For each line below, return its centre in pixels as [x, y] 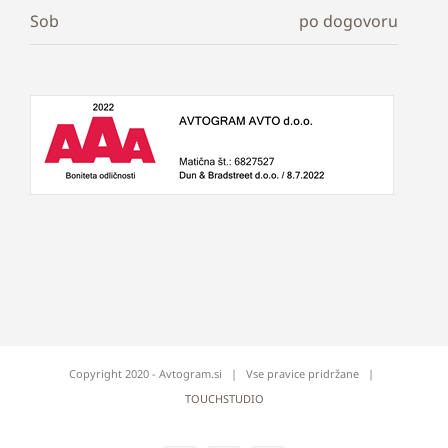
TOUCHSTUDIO [224, 398]
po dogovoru [348, 20]
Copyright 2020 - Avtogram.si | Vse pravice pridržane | [224, 373]
